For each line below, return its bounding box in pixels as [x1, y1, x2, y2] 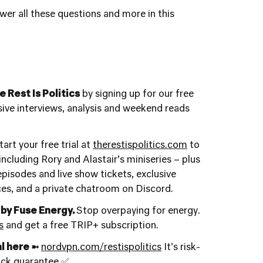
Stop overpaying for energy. [76, 207, 200, 216]
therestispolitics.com [93, 141, 187, 150]
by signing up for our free [80, 90, 194, 99]
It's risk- [161, 243, 200, 252]
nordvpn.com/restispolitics [41, 243, 161, 252]
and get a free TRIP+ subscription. [4, 221, 159, 231]
